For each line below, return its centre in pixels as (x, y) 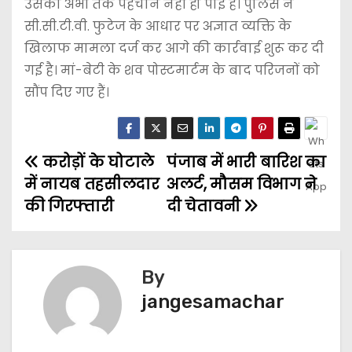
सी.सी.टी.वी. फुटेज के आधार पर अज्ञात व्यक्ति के (158, 26)
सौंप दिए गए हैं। (67, 92)
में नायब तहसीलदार (92, 184)
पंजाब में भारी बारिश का (246, 162)
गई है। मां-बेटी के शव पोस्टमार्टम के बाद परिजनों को (172, 70)
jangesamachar (213, 301)
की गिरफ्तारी (69, 206)
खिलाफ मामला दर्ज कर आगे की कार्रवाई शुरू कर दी (174, 48)
